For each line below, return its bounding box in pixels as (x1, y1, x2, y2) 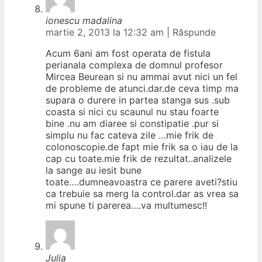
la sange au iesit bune (46, 164, 142, 176)
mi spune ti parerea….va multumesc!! (46, 199, 207, 211)
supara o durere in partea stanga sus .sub (46, 94, 230, 106)
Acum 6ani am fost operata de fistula (46, 47, 211, 59)
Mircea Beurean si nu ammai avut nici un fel (46, 70, 237, 82)
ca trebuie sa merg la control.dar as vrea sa (46, 187, 239, 199)
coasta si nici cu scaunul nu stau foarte (46, 105, 219, 118)
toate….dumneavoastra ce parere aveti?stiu (46, 175, 237, 188)
